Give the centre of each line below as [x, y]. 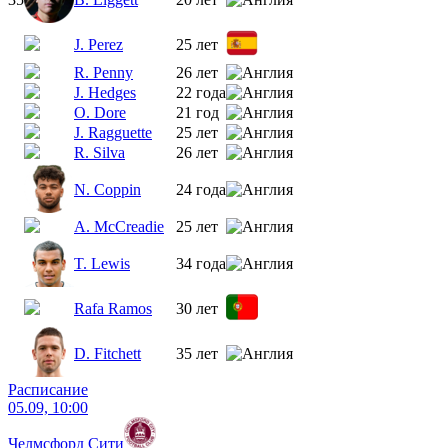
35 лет [197, 353]
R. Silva [99, 152]
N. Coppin [107, 189]
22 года [201, 92]
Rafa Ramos [113, 308]
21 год [197, 112]
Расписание [48, 389]
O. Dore [100, 112]
